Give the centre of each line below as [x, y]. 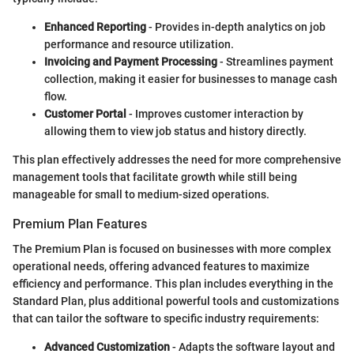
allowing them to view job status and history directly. [175, 131]
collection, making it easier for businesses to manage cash [191, 79]
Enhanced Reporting [95, 26]
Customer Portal [85, 113]
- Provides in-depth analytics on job [236, 26]
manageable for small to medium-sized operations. [141, 194]
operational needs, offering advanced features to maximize [161, 266]
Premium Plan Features [80, 224]
